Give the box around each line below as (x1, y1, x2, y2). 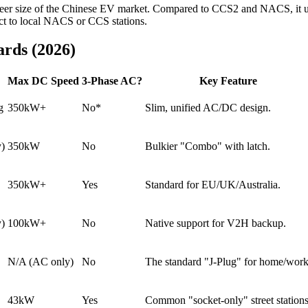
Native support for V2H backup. (145, 217, 286, 230)
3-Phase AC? (82, 75, 142, 87)
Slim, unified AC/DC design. (145, 102, 271, 114)
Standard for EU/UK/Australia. (145, 179, 280, 191)
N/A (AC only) (8, 256, 74, 268)
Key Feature (199, 75, 257, 87)
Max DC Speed (8, 75, 79, 87)
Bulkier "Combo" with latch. (145, 140, 270, 153)
